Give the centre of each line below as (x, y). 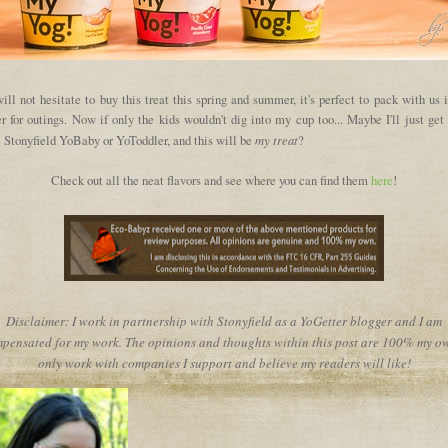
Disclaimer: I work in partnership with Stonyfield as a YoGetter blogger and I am (224, 321)
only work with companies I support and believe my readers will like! (224, 363)
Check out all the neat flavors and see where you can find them (211, 181)
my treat (276, 140)
